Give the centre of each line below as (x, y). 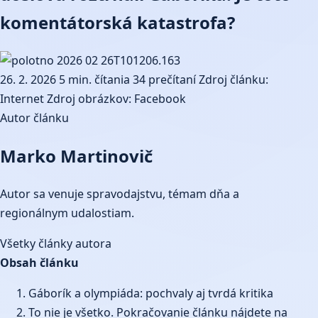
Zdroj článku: (234, 79)
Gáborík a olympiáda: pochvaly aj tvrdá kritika (151, 293)
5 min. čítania (94, 79)
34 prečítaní (164, 79)
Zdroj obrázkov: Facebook (116, 98)
